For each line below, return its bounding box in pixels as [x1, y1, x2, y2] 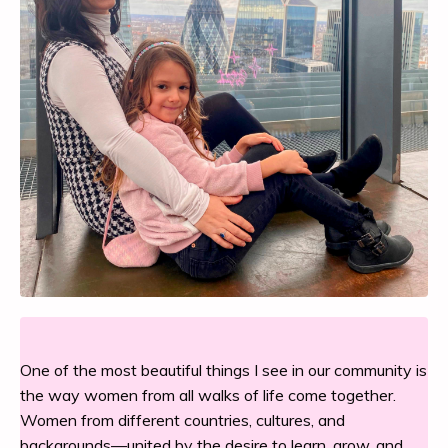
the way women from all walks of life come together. [20, 385, 396, 406]
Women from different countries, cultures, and [20, 410, 345, 431]
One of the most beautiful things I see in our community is [20, 360, 427, 381]
